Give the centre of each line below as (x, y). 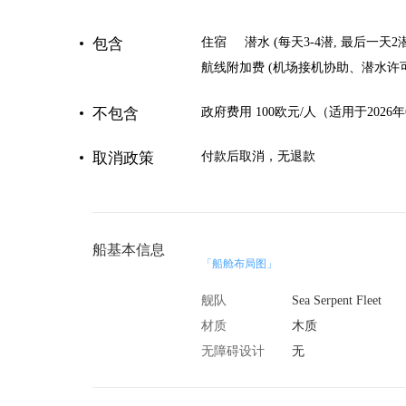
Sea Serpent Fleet (337, 300)
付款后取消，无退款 (258, 156)
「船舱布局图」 (239, 264)
